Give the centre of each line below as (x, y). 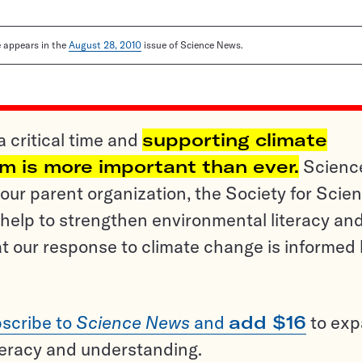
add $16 (267, 323)
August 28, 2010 (105, 45)
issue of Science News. (192, 45)
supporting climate (235, 140)
